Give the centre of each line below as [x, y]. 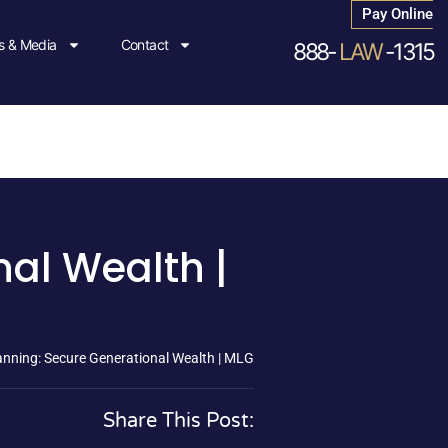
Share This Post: [178, 421]
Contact [144, 45]
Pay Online [398, 14]
